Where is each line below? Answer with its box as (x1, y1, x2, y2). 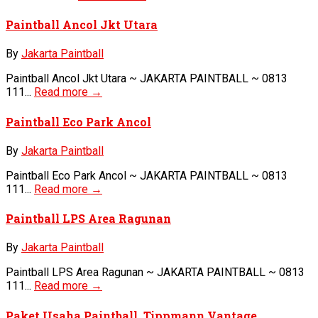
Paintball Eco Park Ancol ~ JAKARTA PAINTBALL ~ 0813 (6, 168, 287, 182)
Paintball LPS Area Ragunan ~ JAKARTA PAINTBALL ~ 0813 (6, 265, 305, 280)
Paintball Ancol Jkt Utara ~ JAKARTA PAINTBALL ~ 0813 (6, 72, 287, 86)
